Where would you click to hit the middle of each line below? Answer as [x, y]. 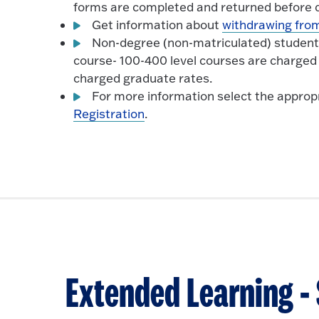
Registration [109, 113]
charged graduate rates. [143, 78]
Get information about [157, 24]
